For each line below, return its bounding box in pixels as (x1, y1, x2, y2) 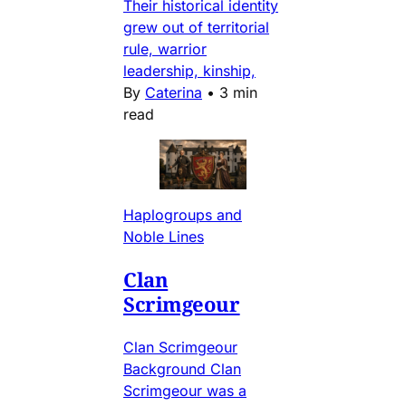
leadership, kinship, (123, 62, 256, 81)
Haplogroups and (123, 206, 242, 225)
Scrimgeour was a (123, 382, 246, 401)
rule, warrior (123, 40, 207, 59)
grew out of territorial (123, 18, 269, 37)
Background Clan (123, 360, 241, 379)
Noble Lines (123, 227, 204, 246)
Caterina (145, 83, 202, 102)
